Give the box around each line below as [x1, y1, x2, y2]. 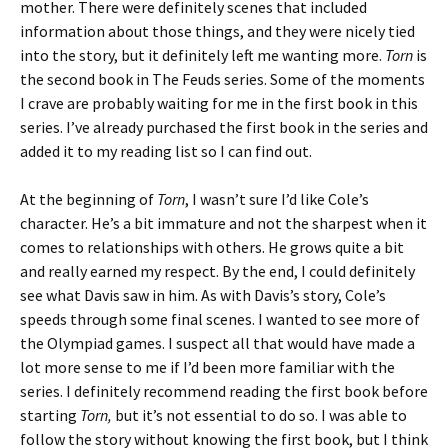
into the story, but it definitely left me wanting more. [20, 45, 385, 66]
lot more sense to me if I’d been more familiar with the [20, 357, 395, 378]
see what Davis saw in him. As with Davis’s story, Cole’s [20, 285, 386, 306]
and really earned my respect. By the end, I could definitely [20, 261, 415, 282]
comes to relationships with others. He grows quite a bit [20, 237, 404, 258]
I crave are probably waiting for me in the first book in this [20, 93, 418, 114]
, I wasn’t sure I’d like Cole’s [185, 189, 369, 210]
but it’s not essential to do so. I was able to [115, 405, 407, 426]
